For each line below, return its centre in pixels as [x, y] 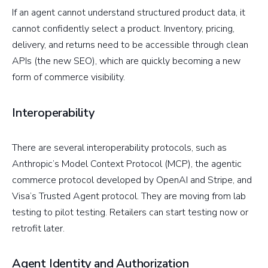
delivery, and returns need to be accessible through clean [130, 45]
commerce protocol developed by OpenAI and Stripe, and [132, 180]
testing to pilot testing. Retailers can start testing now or [130, 212]
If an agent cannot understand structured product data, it [129, 13]
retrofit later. [38, 228]
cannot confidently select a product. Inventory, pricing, [123, 29]
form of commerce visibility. [68, 77]
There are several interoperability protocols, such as [119, 147]
